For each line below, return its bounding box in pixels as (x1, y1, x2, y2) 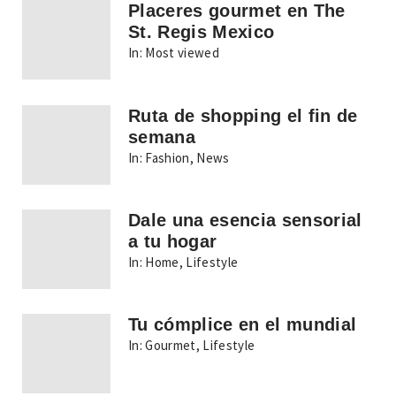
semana (128, 126, 196, 147)
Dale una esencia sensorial (128, 210, 362, 230)
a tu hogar (128, 232, 217, 251)
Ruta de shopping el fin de (128, 105, 358, 126)
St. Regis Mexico (128, 22, 275, 42)
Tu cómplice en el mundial (128, 315, 357, 335)
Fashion (145, 148, 190, 166)
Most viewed (145, 44, 220, 62)
